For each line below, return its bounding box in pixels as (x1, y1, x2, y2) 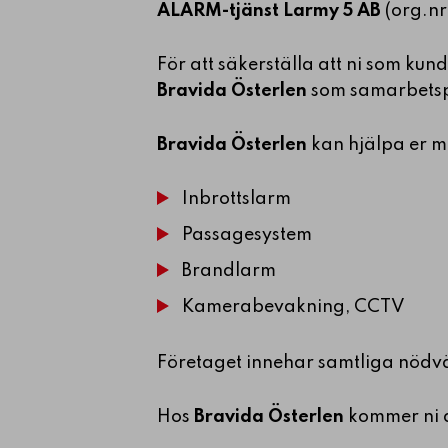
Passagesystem (182, 225, 312, 244)
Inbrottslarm (182, 189, 291, 208)
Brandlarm (182, 261, 276, 280)
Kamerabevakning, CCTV (182, 297, 405, 316)
